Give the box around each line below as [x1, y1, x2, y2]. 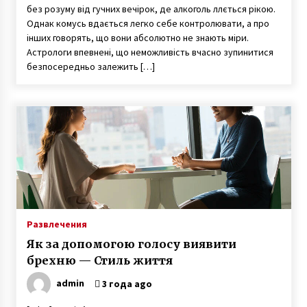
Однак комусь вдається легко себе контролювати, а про [26, 17, 269, 29]
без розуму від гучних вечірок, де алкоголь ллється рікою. [26, 3, 275, 15]
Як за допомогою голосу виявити [26, 237, 236, 251]
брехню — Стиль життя [26, 254, 173, 267]
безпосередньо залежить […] [26, 60, 155, 73]
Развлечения [26, 218, 87, 230]
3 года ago [99, 278, 152, 290]
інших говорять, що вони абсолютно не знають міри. [26, 32, 249, 44]
